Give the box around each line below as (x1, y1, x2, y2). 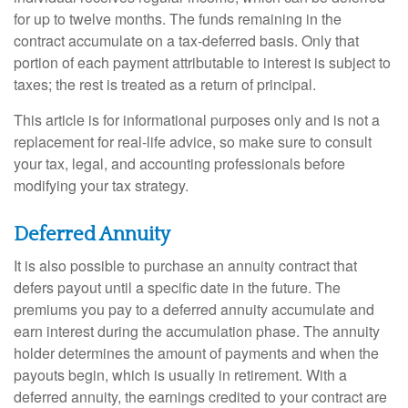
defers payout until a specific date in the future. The (14, 276, 341, 298)
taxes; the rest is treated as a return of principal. (14, 73, 316, 95)
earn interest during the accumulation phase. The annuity (14, 320, 380, 342)
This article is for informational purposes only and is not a (14, 108, 380, 130)
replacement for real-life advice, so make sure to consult (14, 130, 372, 152)
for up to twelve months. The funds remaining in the (14, 7, 342, 29)
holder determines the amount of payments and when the (14, 342, 379, 363)
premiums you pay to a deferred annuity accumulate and (14, 298, 374, 320)
